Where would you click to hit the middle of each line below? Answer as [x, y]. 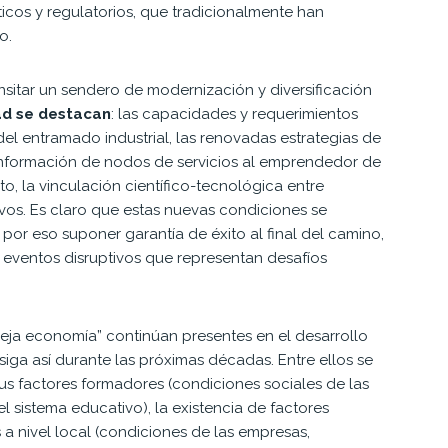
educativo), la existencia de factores [200, 407]
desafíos [297, 257]
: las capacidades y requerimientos [234, 113]
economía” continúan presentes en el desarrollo [196, 335]
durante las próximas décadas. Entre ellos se [214, 359]
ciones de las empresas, [225, 431]
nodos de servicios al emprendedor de [242, 161]
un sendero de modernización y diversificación [205, 89]
